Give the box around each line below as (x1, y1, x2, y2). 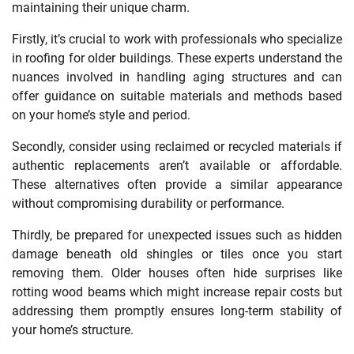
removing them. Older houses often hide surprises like (12, 265, 342, 281)
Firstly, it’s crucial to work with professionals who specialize (12, 32, 342, 47)
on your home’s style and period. (12, 107, 190, 123)
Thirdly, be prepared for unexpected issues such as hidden (12, 228, 342, 243)
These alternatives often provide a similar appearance (12, 177, 342, 193)
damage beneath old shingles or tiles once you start (12, 247, 342, 262)
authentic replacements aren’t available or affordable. (12, 158, 342, 174)
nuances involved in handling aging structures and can (12, 70, 342, 85)
